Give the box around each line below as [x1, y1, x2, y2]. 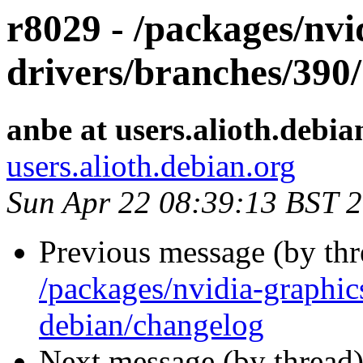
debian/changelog [39, 307, 264, 343]
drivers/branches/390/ [6, 51, 361, 93]
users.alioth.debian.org [6, 148, 296, 184]
